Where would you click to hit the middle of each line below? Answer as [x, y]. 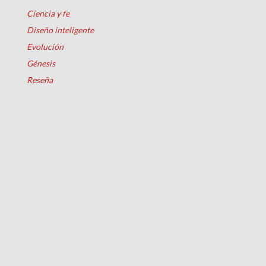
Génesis [41, 63]
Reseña [40, 80]
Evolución [45, 46]
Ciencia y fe [48, 13]
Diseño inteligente [60, 30]
